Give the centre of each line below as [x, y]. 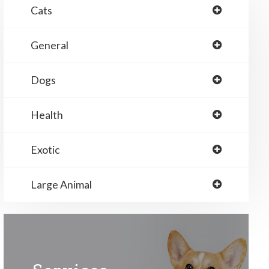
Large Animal [61, 184]
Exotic [45, 150]
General [49, 45]
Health [47, 115]
